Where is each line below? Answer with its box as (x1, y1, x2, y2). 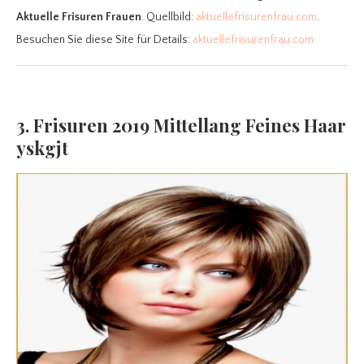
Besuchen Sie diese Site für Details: (16, 33, 193, 47)
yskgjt (16, 136, 68, 161)
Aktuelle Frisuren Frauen (16, 11, 141, 24)
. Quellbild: (141, 11, 196, 24)
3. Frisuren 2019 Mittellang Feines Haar (16, 113, 346, 138)
